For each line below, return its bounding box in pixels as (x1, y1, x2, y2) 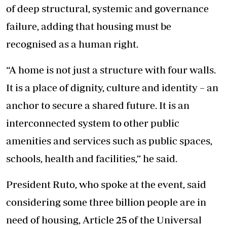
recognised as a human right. (6, 37, 138, 50)
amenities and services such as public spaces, (6, 134, 212, 146)
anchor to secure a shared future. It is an (6, 99, 190, 111)
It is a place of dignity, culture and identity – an (6, 81, 218, 93)
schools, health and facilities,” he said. (6, 152, 177, 164)
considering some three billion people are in (6, 196, 206, 208)
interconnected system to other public (6, 117, 179, 129)
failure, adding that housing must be (6, 20, 171, 32)
